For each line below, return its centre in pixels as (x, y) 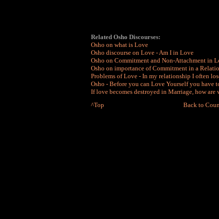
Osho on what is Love (120, 45)
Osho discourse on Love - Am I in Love (142, 53)
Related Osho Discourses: (126, 37)
